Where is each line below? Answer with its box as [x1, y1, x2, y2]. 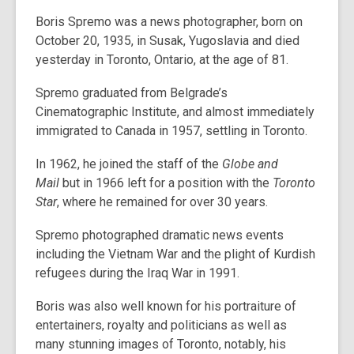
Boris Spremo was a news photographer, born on [36, 13, 303, 29]
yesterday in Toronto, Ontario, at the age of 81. [36, 51, 288, 67]
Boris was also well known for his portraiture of [36, 298, 296, 314]
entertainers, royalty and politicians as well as [36, 317, 287, 333]
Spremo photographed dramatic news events [36, 227, 284, 243]
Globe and [222, 156, 278, 171]
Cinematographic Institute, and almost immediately [36, 104, 314, 119]
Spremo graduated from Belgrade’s [36, 85, 228, 100]
